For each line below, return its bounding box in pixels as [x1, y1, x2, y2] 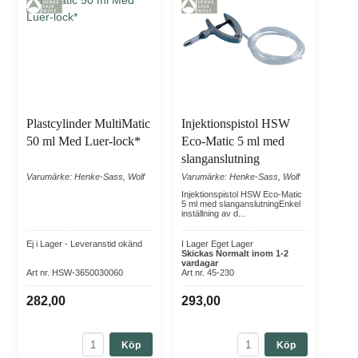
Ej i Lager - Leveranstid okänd [26, 239, 142, 249]
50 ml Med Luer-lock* [26, 134, 141, 149]
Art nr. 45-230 [181, 268, 234, 278]
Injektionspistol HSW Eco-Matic [181, 189, 302, 200]
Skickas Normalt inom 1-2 [181, 249, 288, 259]
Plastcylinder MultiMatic [26, 117, 150, 131]
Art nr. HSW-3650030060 [26, 268, 123, 278]
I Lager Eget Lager [181, 239, 253, 249]
